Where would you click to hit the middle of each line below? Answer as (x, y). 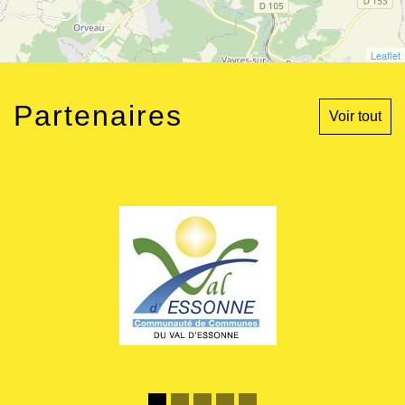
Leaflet (386, 56)
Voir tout (355, 117)
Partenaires (98, 116)
